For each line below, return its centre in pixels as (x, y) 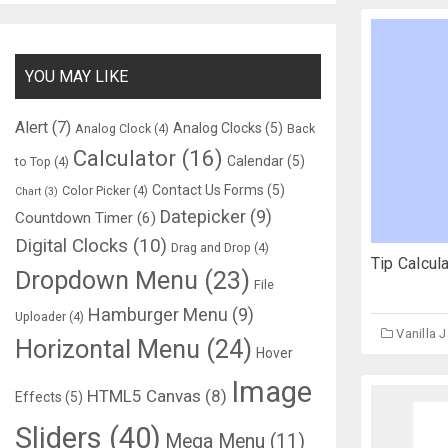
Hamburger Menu (158, 314)
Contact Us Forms (208, 190)
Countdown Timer (74, 218)
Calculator (124, 158)
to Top (33, 161)
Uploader (40, 316)
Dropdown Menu (106, 280)
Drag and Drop (211, 247)
